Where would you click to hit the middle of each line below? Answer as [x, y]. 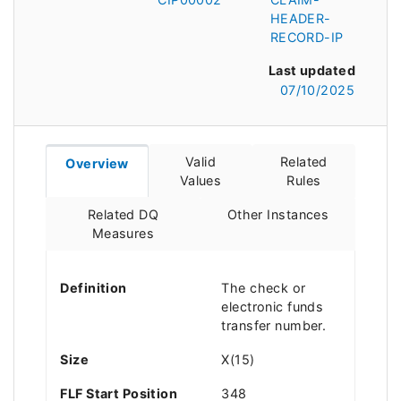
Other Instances [278, 215]
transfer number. [274, 325]
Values [200, 181]
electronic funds [273, 306]
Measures [123, 234]
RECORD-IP [307, 37]
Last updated [311, 70]
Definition [94, 287]
